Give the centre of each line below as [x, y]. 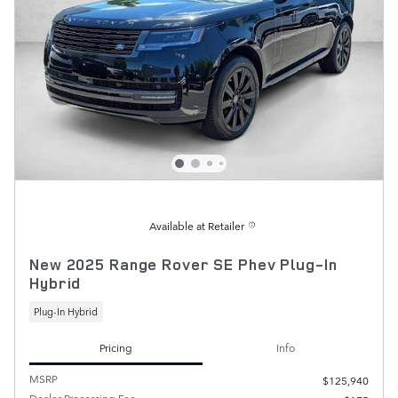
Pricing [116, 348]
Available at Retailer [197, 226]
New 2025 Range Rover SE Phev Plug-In [183, 265]
